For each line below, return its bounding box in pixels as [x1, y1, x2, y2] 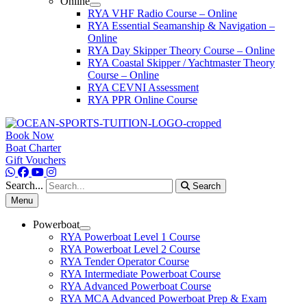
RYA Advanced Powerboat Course [60, 280, 211, 292]
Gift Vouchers [5, 154, 66, 166]
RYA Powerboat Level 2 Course [60, 243, 200, 255]
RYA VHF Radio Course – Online [88, 8, 237, 19]
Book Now [5, 130, 54, 141]
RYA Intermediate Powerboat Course [60, 268, 221, 280]
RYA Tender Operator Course [60, 256, 189, 267]
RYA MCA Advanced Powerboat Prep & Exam [60, 293, 267, 304]
